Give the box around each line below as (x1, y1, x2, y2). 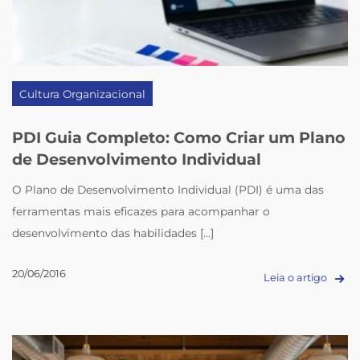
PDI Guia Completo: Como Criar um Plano (12, 127, 346, 147)
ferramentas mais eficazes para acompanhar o (12, 205, 271, 219)
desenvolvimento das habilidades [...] (12, 227, 215, 240)
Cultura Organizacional (19, 88, 146, 101)
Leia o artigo (263, 272, 329, 284)
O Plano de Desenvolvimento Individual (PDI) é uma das (12, 183, 325, 197)
